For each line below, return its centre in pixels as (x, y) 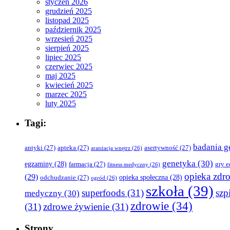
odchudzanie (58, 178)
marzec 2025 (66, 94)
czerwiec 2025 (69, 66)
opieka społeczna (143, 178)
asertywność (161, 148)
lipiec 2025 (63, 57)
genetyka (179, 164)
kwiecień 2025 (69, 85)
